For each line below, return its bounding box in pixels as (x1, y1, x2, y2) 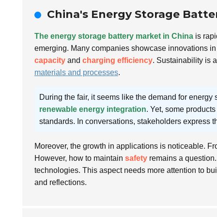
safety (125, 154, 147, 163)
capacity (34, 56, 65, 65)
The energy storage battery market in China (34, 32, 193, 41)
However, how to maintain (34, 154, 125, 163)
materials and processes (34, 68, 118, 77)
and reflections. (34, 178, 87, 187)
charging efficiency (82, 56, 153, 65)
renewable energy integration (39, 105, 146, 114)
